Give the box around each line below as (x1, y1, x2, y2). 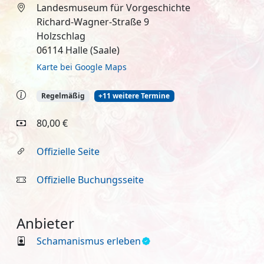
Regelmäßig (41, 91, 85, 101)
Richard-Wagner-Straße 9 (36, 15, 149, 28)
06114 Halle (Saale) (36, 44, 120, 57)
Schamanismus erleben (36, 235, 141, 248)
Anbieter (16, 213, 74, 233)
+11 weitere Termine (98, 91, 170, 101)
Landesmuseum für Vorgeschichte (36, 1, 190, 14)
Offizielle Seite (36, 145, 100, 159)
